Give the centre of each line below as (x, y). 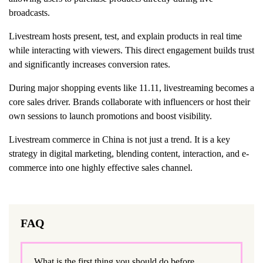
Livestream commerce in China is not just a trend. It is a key (119, 139)
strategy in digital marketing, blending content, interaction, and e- (129, 153)
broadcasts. (29, 12)
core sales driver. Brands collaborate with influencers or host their (129, 102)
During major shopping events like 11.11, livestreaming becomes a (131, 87)
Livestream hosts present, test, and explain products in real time (125, 36)
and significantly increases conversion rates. (91, 64)
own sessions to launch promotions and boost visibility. (110, 116)
